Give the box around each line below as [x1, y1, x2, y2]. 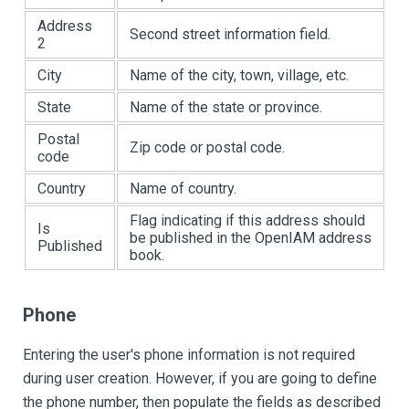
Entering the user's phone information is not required [23, 346, 355, 364]
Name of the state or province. [130, 99, 322, 117]
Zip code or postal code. [130, 139, 285, 157]
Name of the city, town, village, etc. [130, 67, 349, 85]
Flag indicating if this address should [130, 212, 365, 230]
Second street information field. [130, 26, 330, 44]
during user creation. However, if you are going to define [23, 370, 377, 388]
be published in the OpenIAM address [130, 229, 372, 247]
